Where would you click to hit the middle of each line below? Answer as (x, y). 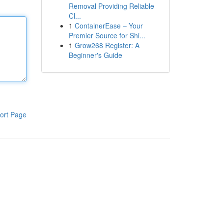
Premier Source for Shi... (107, 35)
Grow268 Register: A (107, 45)
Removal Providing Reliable (111, 6)
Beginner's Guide (95, 55)
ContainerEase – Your (109, 26)
